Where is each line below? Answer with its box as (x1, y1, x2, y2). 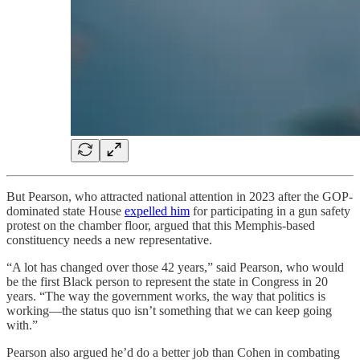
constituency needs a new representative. (6, 233, 212, 247)
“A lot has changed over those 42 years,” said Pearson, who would (6, 260, 344, 275)
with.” (6, 318, 38, 333)
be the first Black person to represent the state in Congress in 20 (6, 275, 328, 289)
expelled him (125, 204, 190, 219)
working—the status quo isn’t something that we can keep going (6, 304, 332, 318)
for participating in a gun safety (190, 204, 350, 219)
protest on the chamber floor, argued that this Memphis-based (6, 219, 315, 233)
